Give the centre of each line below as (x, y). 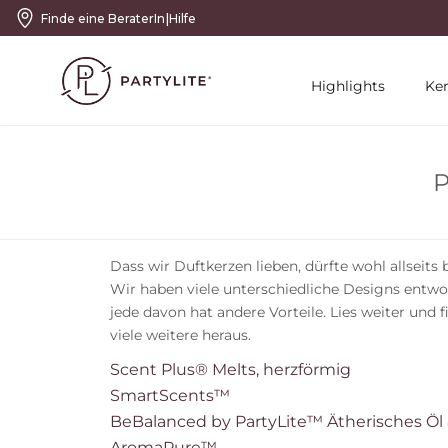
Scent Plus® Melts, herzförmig (230, 369)
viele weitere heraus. (180, 335)
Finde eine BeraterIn (103, 18)
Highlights (348, 86)
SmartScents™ (169, 395)
